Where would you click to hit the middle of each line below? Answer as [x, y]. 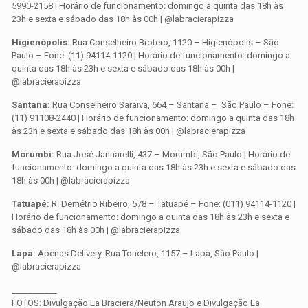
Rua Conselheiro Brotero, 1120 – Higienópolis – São [175, 43]
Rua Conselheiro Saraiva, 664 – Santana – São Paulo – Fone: [172, 105]
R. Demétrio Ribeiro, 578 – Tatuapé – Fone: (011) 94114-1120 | [173, 204]
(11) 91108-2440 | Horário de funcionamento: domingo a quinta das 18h [153, 118]
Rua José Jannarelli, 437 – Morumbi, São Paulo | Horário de [173, 155]
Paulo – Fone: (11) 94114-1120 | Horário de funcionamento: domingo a [151, 56]
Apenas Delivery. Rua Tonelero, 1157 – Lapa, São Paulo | [147, 254]
